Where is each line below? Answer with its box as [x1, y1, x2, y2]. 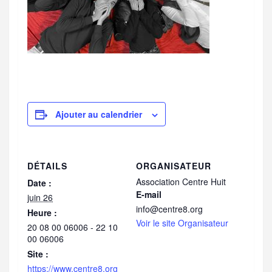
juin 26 [27, 191, 53, 204]
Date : [27, 177, 52, 189]
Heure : [27, 206, 57, 219]
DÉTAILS [27, 160, 67, 172]
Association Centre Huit [136, 175, 226, 188]
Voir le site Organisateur [136, 217, 228, 229]
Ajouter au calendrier [55, 108, 142, 121]
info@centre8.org [136, 203, 203, 216]
